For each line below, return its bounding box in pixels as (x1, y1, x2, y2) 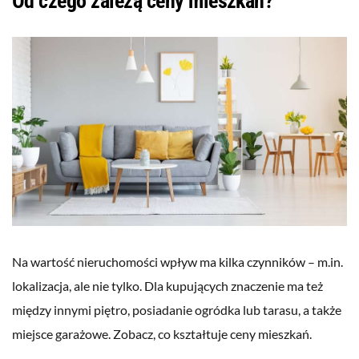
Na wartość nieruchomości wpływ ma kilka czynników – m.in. (12, 254, 343, 270)
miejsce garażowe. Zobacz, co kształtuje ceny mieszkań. (12, 326, 312, 342)
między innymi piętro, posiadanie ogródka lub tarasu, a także (12, 302, 341, 318)
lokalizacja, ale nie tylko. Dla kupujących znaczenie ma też (12, 278, 323, 294)
